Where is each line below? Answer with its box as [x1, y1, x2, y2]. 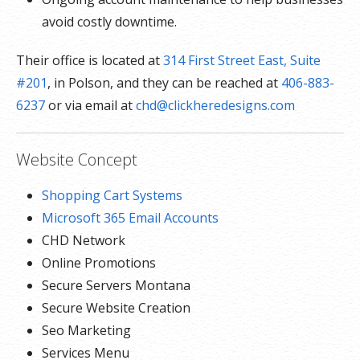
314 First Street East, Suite [163, 51, 321, 69]
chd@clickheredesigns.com [136, 96, 295, 114]
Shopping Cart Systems [42, 186, 182, 204]
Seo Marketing [42, 321, 131, 339]
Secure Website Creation [42, 299, 190, 317]
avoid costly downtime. [42, 13, 177, 31]
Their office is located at [16, 51, 163, 69]
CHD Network [42, 231, 125, 249]
